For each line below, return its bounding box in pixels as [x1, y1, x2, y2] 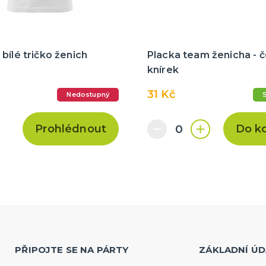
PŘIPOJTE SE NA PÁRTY [15, 244, 129, 256]
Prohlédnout [35, 122, 106, 136]
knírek [147, 64, 179, 76]
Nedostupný [66, 90, 109, 99]
